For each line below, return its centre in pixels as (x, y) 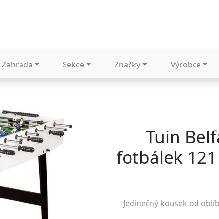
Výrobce (186, 65)
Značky (128, 65)
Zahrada (17, 65)
